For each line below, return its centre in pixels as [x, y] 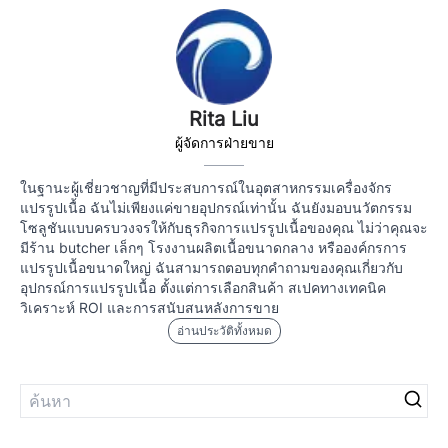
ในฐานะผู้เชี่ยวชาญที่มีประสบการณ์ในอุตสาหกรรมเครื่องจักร [206, 187]
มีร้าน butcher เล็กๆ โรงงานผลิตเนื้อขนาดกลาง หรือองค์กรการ [213, 247]
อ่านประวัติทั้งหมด [224, 330]
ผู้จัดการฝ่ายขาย [224, 142]
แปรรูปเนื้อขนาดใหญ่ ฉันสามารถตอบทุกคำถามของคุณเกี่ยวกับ [211, 267]
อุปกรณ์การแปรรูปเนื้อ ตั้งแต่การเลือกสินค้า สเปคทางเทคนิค [203, 287]
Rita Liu [224, 119]
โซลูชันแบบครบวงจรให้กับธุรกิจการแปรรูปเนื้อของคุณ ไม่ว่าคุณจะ [224, 227]
